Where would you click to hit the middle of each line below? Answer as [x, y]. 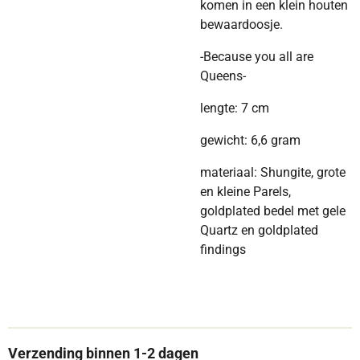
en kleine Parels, [245, 192]
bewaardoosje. [241, 25]
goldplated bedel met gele [273, 211]
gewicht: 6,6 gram [250, 140]
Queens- [223, 76]
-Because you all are [257, 57]
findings [223, 250]
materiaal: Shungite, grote [273, 172]
